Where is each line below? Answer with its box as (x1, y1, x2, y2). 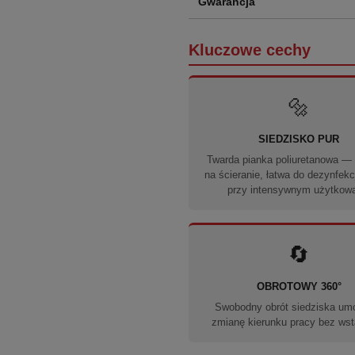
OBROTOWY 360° (256, 281, 342, 292)
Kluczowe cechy (189, 41, 311, 59)
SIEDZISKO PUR (258, 133, 340, 145)
